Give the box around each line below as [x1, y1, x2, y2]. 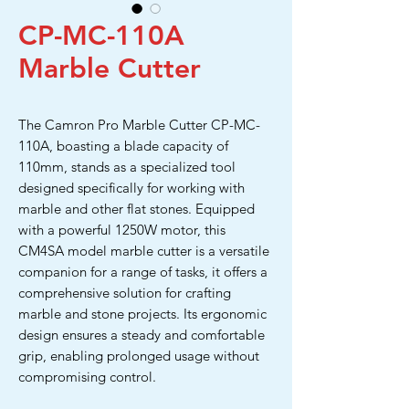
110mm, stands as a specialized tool [18, 158, 236, 175]
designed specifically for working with [18, 179, 245, 196]
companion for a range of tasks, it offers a [18, 263, 267, 280]
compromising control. [18, 368, 156, 385]
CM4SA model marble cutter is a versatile [18, 242, 269, 259]
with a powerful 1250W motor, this [18, 221, 225, 238]
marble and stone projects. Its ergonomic [18, 305, 267, 322]
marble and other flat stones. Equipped [18, 200, 255, 217]
